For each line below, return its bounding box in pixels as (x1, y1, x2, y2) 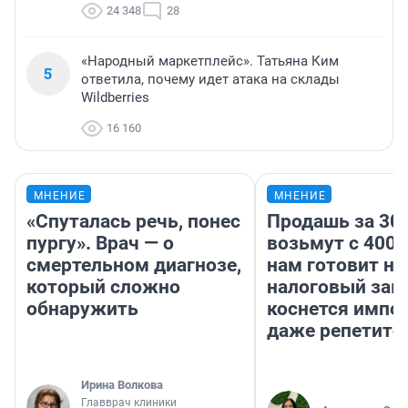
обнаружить (26, 298, 138, 321)
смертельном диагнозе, (26, 254, 241, 277)
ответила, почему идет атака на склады (81, 71, 340, 88)
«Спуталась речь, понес (26, 210, 240, 233)
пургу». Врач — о (26, 232, 174, 255)
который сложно (26, 276, 180, 299)
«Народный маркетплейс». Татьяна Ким (81, 53, 339, 70)
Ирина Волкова (81, 378, 163, 393)
